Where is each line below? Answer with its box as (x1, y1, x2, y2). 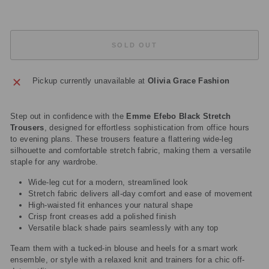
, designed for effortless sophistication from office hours (44, 123, 250, 132)
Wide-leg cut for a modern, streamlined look (28, 178, 188, 187)
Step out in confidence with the (10, 112, 127, 121)
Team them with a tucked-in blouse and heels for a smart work (10, 244, 238, 253)
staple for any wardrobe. (10, 157, 98, 166)
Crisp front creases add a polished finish (28, 212, 177, 221)
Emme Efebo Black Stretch (126, 112, 231, 121)
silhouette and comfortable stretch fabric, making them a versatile (10, 146, 252, 155)
